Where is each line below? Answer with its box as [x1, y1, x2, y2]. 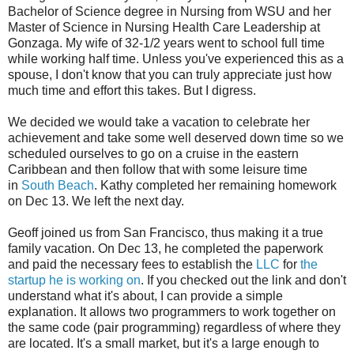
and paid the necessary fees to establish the [8, 258, 256, 272]
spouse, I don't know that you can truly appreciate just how [8, 68, 332, 82]
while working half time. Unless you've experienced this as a [8, 52, 344, 66]
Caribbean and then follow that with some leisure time [8, 163, 307, 177]
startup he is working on [8, 273, 141, 288]
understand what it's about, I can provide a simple [8, 289, 283, 303]
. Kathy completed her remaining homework [94, 179, 337, 193]
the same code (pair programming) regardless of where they [8, 321, 341, 335]
